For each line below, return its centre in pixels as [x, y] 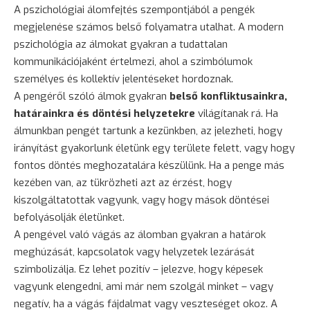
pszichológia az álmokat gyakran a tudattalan [121, 44]
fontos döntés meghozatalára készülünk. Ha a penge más [149, 165]
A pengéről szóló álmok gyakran [92, 96]
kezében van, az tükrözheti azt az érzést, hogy [123, 182]
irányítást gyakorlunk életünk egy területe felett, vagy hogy [154, 148]
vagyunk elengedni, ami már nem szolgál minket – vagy [144, 286]
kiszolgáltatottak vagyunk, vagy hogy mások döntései [142, 200]
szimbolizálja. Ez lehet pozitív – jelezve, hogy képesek [138, 269]
